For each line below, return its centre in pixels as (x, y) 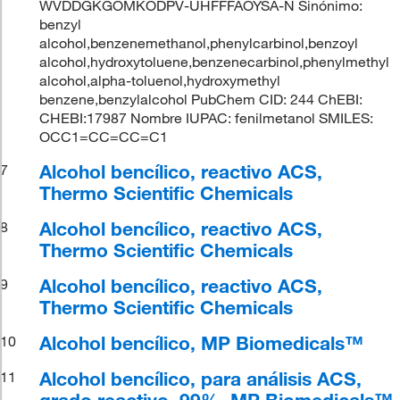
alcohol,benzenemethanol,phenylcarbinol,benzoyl (199, 42)
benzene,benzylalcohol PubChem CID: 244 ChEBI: (201, 99)
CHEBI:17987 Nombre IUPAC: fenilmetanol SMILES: (207, 117)
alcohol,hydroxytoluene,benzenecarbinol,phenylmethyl (215, 61)
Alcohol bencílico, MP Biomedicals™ (202, 342)
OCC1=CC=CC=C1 (104, 136)
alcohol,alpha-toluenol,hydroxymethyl (160, 80)
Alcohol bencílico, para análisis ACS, (201, 378)
